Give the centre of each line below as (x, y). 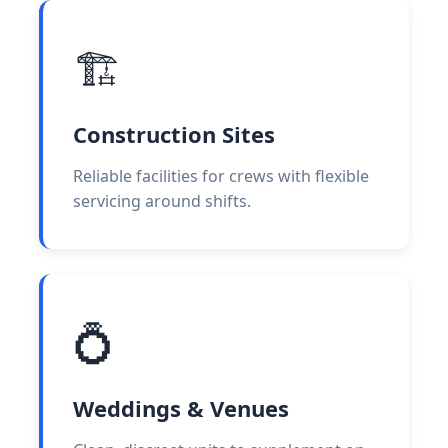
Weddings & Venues (181, 407)
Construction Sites (174, 133)
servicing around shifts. (162, 200)
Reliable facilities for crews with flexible (221, 175)
